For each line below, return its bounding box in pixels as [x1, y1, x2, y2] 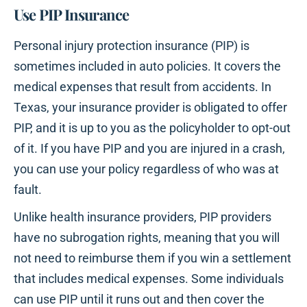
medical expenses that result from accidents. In [14, 79, 271, 95]
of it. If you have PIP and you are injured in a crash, [14, 141, 285, 156]
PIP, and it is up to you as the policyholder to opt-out [14, 121, 291, 136]
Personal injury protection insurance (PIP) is [14, 38, 249, 53]
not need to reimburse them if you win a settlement [14, 251, 291, 266]
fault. [14, 182, 42, 197]
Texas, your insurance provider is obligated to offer [14, 100, 287, 115]
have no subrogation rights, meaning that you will [14, 230, 280, 245]
